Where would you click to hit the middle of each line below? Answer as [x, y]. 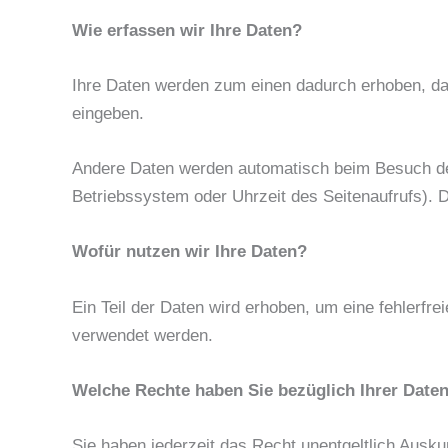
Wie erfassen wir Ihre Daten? [187, 30]
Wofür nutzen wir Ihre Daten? [189, 252]
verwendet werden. [142, 335]
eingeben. [108, 114]
